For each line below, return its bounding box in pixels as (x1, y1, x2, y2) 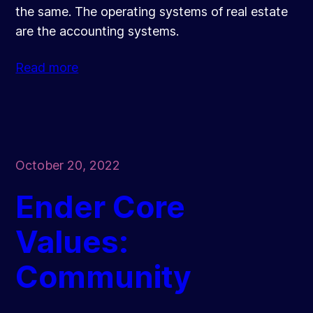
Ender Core (15, 188, 186, 226)
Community (15, 258, 192, 296)
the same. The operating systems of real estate (15, 4, 289, 20)
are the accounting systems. (15, 24, 180, 39)
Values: (15, 223, 129, 261)
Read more (15, 60, 79, 75)
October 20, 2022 (15, 158, 121, 173)
